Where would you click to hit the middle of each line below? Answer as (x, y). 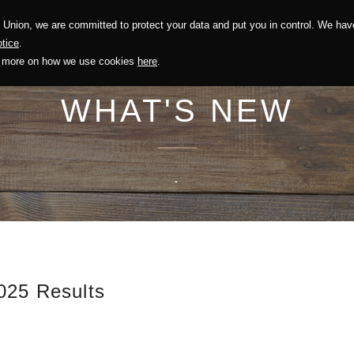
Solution (26, 34)
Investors (205, 34)
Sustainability (114, 34)
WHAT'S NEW (177, 110)
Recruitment (294, 34)
